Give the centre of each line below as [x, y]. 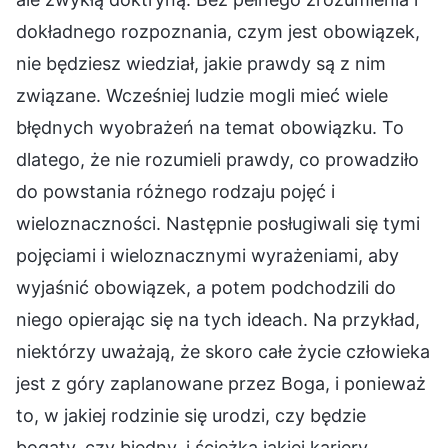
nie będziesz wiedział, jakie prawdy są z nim [201, 63]
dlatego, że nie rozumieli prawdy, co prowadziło [217, 159]
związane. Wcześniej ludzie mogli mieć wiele [202, 95]
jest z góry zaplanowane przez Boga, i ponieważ [221, 383]
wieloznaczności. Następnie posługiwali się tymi [218, 223]
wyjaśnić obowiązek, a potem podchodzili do [206, 287]
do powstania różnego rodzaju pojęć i [175, 191]
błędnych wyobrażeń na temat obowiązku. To [210, 127]
